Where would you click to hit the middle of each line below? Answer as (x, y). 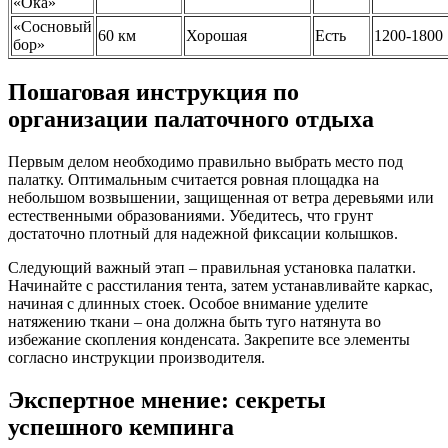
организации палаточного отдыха (191, 119)
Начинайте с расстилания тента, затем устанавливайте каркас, (220, 286)
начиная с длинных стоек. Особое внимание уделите (188, 304)
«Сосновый (52, 27)
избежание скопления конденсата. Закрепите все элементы (209, 340)
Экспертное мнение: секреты (167, 400)
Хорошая (216, 36)
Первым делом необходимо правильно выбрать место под (205, 162)
